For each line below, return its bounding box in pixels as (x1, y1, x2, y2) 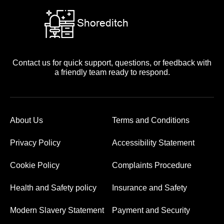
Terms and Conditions (112, 116, 189, 124)
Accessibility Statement (112, 138, 194, 147)
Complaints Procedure (112, 161, 191, 169)
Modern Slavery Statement (10, 206, 104, 214)
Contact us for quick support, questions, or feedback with (12, 58, 211, 67)
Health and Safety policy (10, 183, 96, 192)
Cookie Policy (10, 161, 59, 169)
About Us (10, 116, 43, 124)
